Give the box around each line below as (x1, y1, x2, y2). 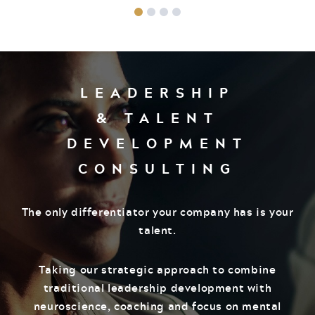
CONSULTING (78, 157, 237, 180)
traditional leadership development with (43, 279, 272, 297)
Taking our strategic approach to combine (39, 261, 276, 278)
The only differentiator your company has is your (21, 203, 294, 221)
